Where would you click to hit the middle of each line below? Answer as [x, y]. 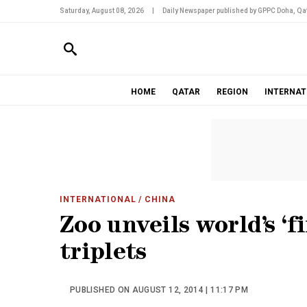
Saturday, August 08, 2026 [102, 11]
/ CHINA [156, 199]
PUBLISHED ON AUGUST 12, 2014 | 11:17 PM [159, 290]
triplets [103, 255]
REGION [232, 92]
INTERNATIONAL [98, 199]
